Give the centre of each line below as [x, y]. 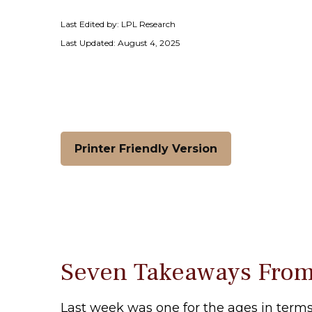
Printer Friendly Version [146, 148]
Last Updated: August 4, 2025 [120, 42]
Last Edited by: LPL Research [118, 24]
